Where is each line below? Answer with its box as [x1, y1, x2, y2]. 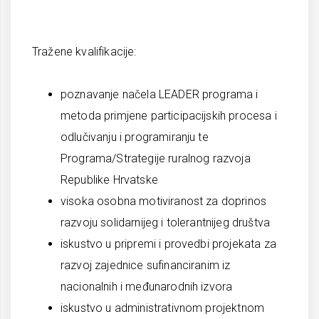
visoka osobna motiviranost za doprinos [61, 194, 267, 208]
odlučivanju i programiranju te [61, 130, 209, 144]
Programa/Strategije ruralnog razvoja [61, 152, 251, 165]
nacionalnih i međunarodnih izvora [61, 280, 233, 293]
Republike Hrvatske [61, 173, 158, 187]
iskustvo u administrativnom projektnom [61, 301, 265, 315]
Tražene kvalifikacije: [32, 45, 137, 58]
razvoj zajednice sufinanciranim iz [61, 258, 231, 272]
